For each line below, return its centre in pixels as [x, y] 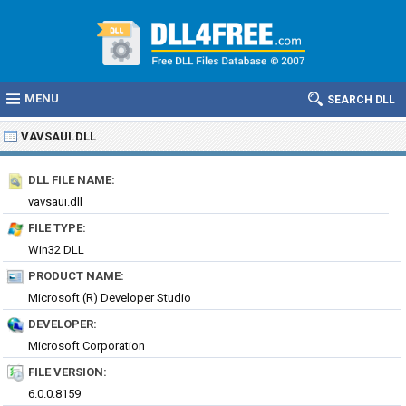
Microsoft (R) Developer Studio [110, 298]
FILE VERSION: [68, 372]
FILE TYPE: [57, 228]
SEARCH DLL [361, 100]
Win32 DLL [56, 250]
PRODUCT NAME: [76, 276]
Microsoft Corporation [87, 346]
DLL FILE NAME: [72, 180]
